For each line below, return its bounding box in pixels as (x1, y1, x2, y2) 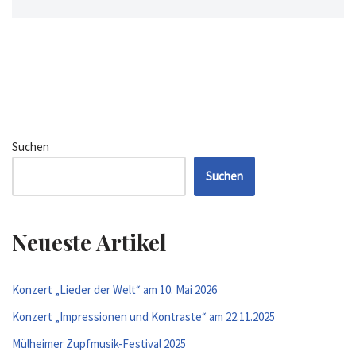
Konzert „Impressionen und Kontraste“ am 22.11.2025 (12, 309, 275, 324)
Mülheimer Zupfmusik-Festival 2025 (12, 336, 186, 351)
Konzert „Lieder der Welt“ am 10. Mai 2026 (12, 282, 217, 297)
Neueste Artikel (12, 227, 167, 257)
